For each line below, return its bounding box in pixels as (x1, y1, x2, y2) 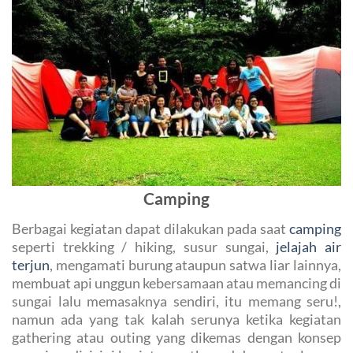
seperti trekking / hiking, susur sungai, (12, 238, 277, 256)
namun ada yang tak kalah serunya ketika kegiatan (12, 310, 341, 329)
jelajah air (276, 238, 342, 256)
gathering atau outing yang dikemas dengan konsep (12, 329, 341, 347)
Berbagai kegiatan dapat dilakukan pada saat (12, 220, 289, 238)
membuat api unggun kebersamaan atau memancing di (12, 274, 341, 292)
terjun (12, 256, 50, 274)
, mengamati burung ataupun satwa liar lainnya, (50, 256, 341, 274)
